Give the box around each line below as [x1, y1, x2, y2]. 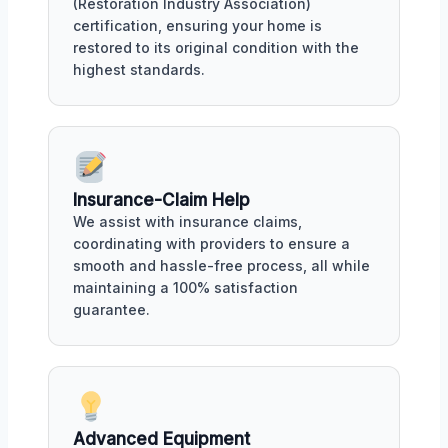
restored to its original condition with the [73, 38, 359, 56]
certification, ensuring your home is [73, 16, 322, 34]
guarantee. [73, 300, 150, 318]
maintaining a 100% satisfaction [73, 278, 298, 296]
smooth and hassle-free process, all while [73, 256, 370, 274]
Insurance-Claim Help [73, 189, 250, 210]
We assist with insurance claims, [73, 212, 302, 230]
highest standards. [73, 60, 205, 78]
